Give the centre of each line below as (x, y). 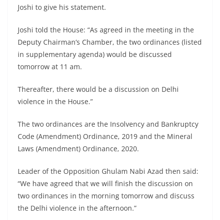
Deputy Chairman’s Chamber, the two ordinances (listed (110, 42)
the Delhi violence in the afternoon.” (77, 208)
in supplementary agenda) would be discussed (95, 55)
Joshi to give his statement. (62, 7)
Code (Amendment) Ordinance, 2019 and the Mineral (105, 137)
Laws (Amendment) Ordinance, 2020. (78, 149)
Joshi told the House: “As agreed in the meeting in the (106, 30)
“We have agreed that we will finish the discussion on (105, 184)
